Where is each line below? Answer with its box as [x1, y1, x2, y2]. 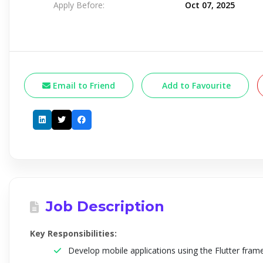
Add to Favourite [160, 80, 231, 91]
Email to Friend [50, 80, 115, 91]
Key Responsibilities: [30, 228, 117, 239]
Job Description [42, 198, 164, 215]
